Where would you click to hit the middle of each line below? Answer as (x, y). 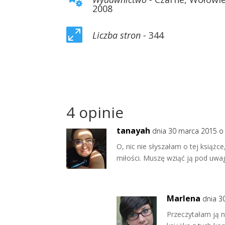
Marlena (184, 198)
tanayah (133, 131)
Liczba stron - (119, 35)
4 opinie (95, 112)
